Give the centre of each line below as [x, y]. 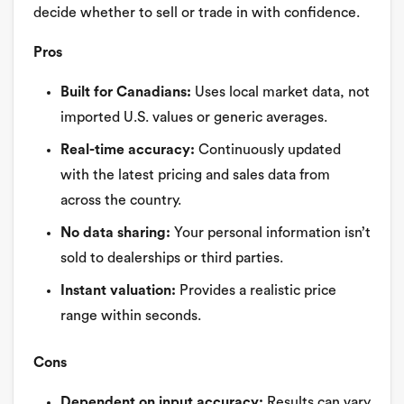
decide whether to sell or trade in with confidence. [197, 12]
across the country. [121, 200]
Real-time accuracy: [128, 149]
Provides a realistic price [256, 290]
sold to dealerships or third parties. [172, 257]
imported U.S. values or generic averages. [194, 117]
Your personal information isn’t [271, 232]
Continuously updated [268, 149]
